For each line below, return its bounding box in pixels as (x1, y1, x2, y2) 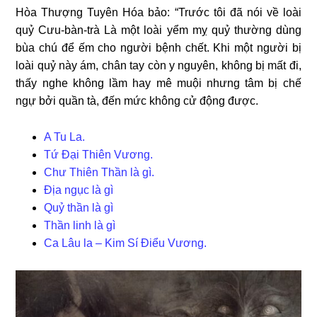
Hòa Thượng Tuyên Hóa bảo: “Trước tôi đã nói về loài (16, 6, 301, 19)
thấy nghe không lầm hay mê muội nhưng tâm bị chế (16, 77, 301, 90)
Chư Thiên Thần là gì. (44, 166, 155, 179)
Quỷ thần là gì (44, 202, 114, 214)
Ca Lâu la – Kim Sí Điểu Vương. (44, 237, 207, 250)
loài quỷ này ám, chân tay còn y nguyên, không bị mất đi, (16, 59, 301, 72)
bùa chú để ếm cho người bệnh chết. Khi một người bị (16, 42, 301, 54)
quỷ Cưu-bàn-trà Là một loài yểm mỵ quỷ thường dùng (16, 24, 301, 37)
